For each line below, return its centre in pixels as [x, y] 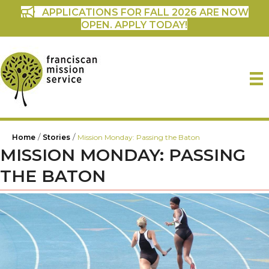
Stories [56, 137]
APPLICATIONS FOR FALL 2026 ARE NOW [145, 13]
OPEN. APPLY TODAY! [134, 25]
